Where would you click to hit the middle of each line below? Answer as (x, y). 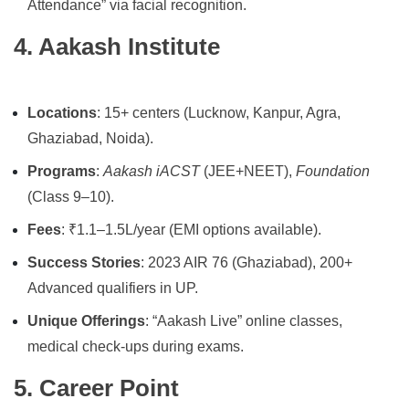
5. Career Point (96, 388)
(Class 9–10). (71, 197)
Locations (62, 113)
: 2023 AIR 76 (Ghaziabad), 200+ (246, 263)
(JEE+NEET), (248, 172)
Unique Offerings (86, 321)
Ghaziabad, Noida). (90, 139)
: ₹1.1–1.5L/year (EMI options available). (191, 230)
